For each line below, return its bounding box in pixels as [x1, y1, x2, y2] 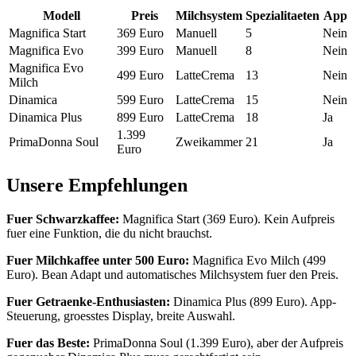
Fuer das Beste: [6, 336, 90, 350]
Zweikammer [176, 135, 242, 149]
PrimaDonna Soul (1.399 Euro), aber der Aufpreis [90, 336, 343, 350]
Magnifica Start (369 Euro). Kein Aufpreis [119, 212, 335, 226]
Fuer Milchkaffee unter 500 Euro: [6, 253, 189, 268]
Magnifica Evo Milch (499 [189, 253, 326, 268]
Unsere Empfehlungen [6, 175, 188, 196]
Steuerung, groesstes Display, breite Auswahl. [6, 309, 235, 323]
